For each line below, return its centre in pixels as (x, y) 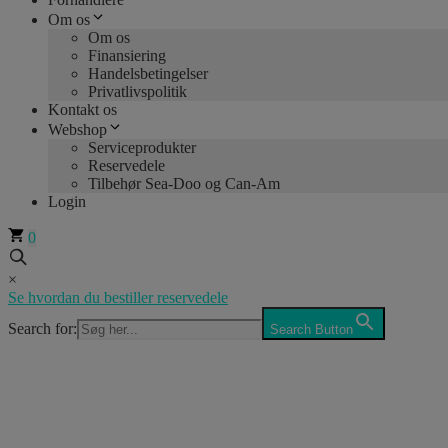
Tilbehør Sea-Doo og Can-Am (184, 183)
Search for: (42, 328)
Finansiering (127, 55)
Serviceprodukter (142, 147)
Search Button (311, 329)
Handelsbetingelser (148, 73)
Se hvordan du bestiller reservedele (118, 297)
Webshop (77, 129)
